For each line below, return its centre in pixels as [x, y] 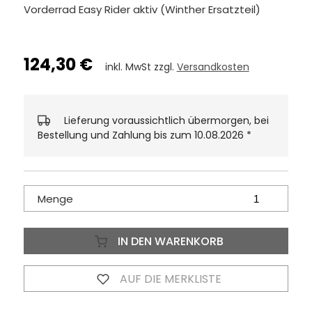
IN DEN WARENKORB [169, 242]
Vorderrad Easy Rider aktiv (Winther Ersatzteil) [142, 10]
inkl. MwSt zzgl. [141, 67]
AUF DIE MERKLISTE [169, 279]
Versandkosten [213, 67]
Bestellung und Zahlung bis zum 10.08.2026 [142, 135]
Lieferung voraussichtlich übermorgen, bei [166, 121]
